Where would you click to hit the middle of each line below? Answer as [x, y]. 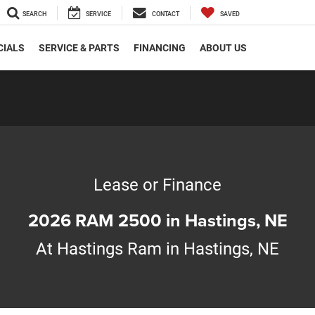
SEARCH [34, 14]
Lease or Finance [157, 185]
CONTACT [166, 14]
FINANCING [160, 48]
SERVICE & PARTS [79, 48]
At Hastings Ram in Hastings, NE [157, 249]
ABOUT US [223, 48]
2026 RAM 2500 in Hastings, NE [157, 220]
